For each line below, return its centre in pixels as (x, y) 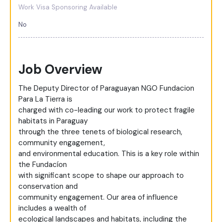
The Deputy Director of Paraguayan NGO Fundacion (106, 88)
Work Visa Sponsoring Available (68, 7)
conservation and (48, 187)
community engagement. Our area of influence (98, 197)
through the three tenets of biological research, (100, 132)
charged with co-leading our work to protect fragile (107, 110)
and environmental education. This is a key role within (109, 154)
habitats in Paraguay (53, 121)
